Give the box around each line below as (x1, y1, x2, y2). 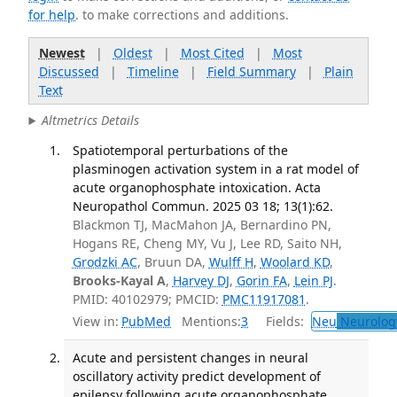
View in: (72, 313, 119, 331)
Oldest (113, 43, 152, 61)
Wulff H (208, 253, 253, 270)
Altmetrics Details (42, 112, 140, 129)
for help (28, 6, 76, 23)
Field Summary (206, 62, 296, 80)
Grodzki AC (72, 253, 137, 270)
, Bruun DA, (136, 253, 209, 270)
